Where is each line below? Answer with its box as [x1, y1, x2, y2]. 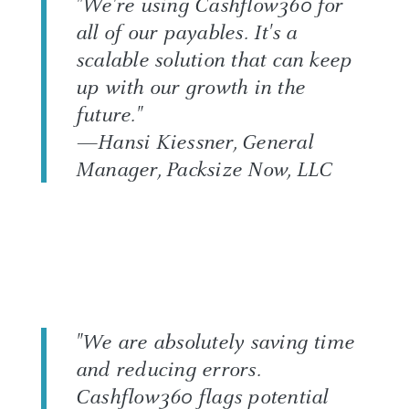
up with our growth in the [76, 72, 306, 102]
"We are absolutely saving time [76, 327, 355, 357]
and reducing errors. [76, 354, 261, 384]
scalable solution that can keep [76, 45, 352, 75]
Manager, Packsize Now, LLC [76, 154, 333, 184]
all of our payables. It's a [76, 17, 298, 47]
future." [76, 100, 142, 130]
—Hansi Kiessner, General [76, 127, 313, 157]
